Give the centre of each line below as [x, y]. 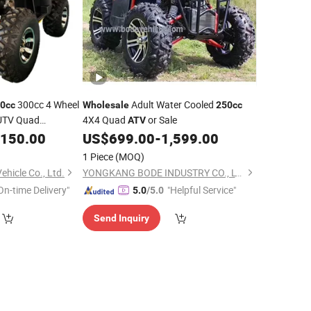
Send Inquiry [121, 218]
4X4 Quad [105, 120]
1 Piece [98, 157]
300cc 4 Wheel [47, 104]
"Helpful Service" [201, 190]
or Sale [161, 120]
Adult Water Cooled [172, 104]
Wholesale [106, 105]
